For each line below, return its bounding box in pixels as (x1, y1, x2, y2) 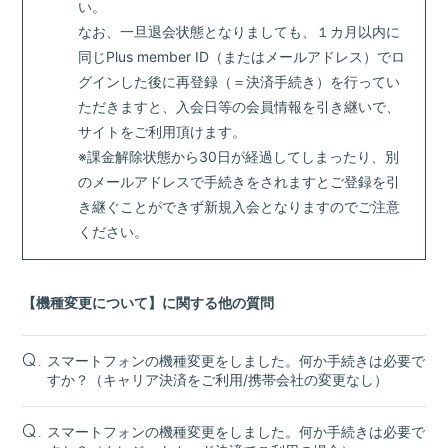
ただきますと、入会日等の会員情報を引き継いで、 (78, 98, 401, 115)
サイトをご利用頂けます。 (78, 123, 247, 140)
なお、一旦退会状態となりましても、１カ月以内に (78, 23, 401, 40)
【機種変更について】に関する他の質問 (22, 294, 275, 311)
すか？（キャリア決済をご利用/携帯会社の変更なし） (47, 371, 389, 388)
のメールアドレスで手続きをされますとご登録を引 (78, 173, 401, 190)
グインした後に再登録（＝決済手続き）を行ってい (78, 73, 401, 90)
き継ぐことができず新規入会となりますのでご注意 (78, 198, 401, 215)
